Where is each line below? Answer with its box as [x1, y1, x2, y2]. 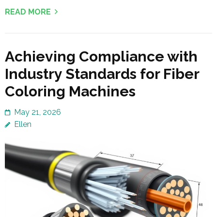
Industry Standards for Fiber [5, 65, 199, 82]
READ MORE [5, 7, 51, 16]
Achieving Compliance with [5, 47, 198, 65]
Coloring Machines [5, 82, 136, 100]
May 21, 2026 [14, 107, 61, 117]
